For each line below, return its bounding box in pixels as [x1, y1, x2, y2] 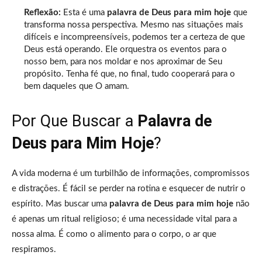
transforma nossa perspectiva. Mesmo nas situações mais [24, 20, 243, 29]
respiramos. [12, 244, 56, 254]
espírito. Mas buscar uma [12, 199, 109, 208]
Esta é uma [61, 8, 107, 17]
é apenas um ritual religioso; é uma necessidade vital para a [12, 214, 237, 223]
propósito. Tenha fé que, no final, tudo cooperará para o [24, 69, 235, 78]
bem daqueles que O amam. [24, 81, 129, 91]
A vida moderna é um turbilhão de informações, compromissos [12, 168, 250, 178]
